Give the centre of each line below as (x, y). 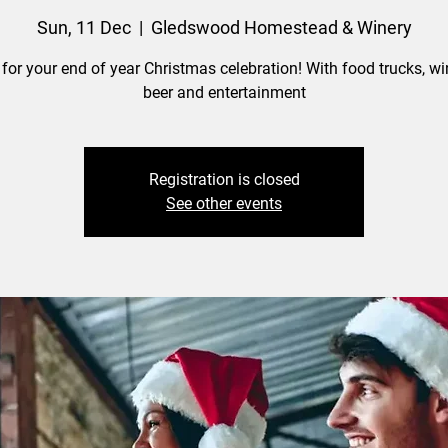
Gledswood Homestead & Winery (281, 28)
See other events (224, 204)
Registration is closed (224, 180)
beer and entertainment (224, 93)
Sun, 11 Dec (83, 28)
